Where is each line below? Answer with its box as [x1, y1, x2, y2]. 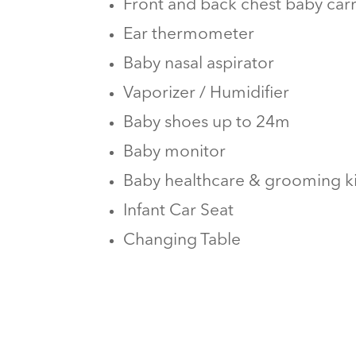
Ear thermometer [123, 25, 255, 43]
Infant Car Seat [123, 202, 234, 219]
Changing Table [123, 231, 242, 249]
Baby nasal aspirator [123, 55, 275, 72]
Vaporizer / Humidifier [123, 84, 290, 102]
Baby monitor [123, 143, 226, 161]
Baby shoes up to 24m [123, 114, 291, 131]
